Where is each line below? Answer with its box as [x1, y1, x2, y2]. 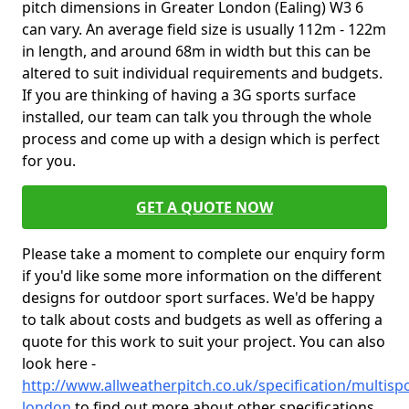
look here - [22, 353, 96, 373]
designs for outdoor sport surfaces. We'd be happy [22, 288, 374, 308]
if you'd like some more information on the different [22, 266, 382, 286]
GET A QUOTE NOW [136, 197, 273, 217]
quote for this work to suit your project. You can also [22, 331, 385, 351]
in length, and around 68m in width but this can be [22, 41, 371, 61]
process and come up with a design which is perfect [22, 129, 380, 149]
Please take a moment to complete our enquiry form [22, 244, 385, 264]
